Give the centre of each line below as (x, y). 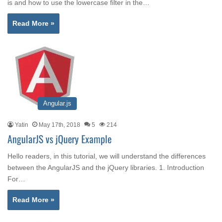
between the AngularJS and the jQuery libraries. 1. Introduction (106, 167)
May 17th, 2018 (59, 125)
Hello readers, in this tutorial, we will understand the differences (107, 156)
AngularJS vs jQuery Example (59, 139)
